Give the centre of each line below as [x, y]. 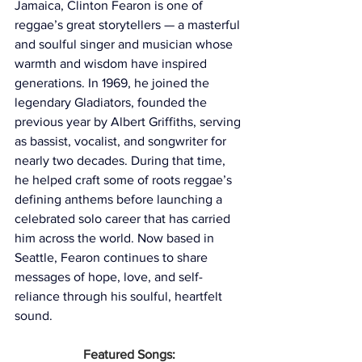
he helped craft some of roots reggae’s [125, 180]
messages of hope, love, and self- [109, 277]
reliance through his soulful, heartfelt [120, 297]
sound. [34, 316]
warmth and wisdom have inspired [112, 64]
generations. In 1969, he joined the [114, 83]
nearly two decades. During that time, [122, 161]
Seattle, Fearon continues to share [113, 258]
